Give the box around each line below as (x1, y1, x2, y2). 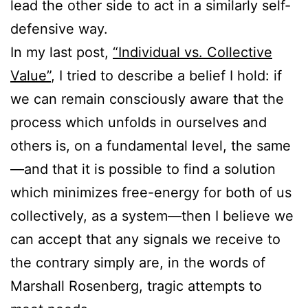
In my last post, (10, 43, 113, 60)
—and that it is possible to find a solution (10, 160, 276, 177)
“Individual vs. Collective (113, 43, 272, 60)
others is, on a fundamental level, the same (10, 137, 291, 154)
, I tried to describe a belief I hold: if (51, 67, 282, 84)
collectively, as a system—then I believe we (10, 207, 294, 224)
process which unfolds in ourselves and (10, 113, 267, 131)
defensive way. (10, 20, 108, 37)
